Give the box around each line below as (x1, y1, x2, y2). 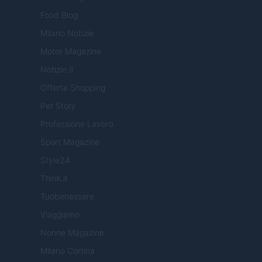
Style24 (40, 155, 70, 166)
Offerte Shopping (40, 82, 105, 93)
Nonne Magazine (40, 227, 104, 238)
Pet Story (40, 101, 76, 111)
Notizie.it (40, 64, 74, 75)
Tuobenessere (40, 191, 94, 202)
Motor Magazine (40, 46, 101, 57)
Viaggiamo (40, 209, 80, 220)
